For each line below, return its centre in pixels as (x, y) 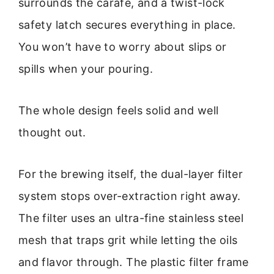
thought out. (52, 133)
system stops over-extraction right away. (130, 196)
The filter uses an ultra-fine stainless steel (131, 218)
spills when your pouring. (86, 68)
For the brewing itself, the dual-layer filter (131, 174)
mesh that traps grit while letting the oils (128, 240)
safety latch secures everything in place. (127, 24)
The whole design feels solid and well (119, 111)
